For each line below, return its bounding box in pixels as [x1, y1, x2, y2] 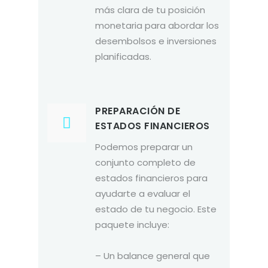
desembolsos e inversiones [95, 34, 217, 47]
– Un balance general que [95, 249, 210, 262]
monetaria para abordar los [95, 19, 219, 32]
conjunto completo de [95, 156, 196, 169]
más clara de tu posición [95, 3, 205, 16]
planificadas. [95, 50, 151, 63]
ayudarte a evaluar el [95, 187, 190, 200]
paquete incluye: [95, 218, 169, 231]
